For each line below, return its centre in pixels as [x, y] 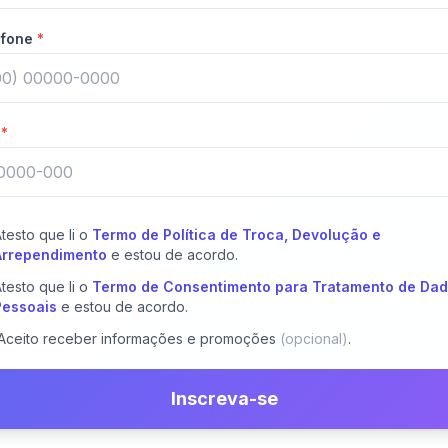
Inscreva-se [224, 399]
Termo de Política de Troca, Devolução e [237, 235]
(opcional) [314, 339]
